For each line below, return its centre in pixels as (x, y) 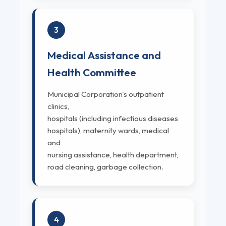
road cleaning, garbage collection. (105, 167)
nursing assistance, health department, (113, 155)
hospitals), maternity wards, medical (108, 131)
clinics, (58, 106)
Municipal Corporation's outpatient (106, 94)
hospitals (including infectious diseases (113, 119)
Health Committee (92, 72)
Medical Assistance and (104, 55)
